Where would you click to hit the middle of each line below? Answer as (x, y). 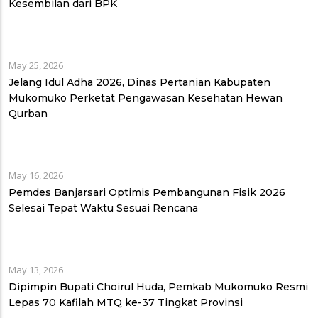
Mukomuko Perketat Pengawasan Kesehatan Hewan (146, 98)
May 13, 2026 (36, 270)
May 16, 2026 (36, 176)
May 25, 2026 (36, 66)
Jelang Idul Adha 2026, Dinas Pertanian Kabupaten (139, 83)
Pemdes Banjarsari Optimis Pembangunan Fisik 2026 (147, 193)
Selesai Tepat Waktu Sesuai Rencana (103, 208)
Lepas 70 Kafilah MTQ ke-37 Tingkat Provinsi (126, 303)
